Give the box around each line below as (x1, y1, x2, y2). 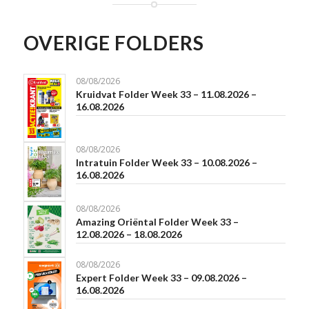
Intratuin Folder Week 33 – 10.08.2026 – (75, 157, 257, 169)
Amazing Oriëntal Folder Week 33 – (75, 215, 239, 228)
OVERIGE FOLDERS (23, 31, 204, 55)
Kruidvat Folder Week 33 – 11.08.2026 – (75, 88, 257, 101)
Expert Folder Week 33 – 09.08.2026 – (75, 272, 247, 284)
